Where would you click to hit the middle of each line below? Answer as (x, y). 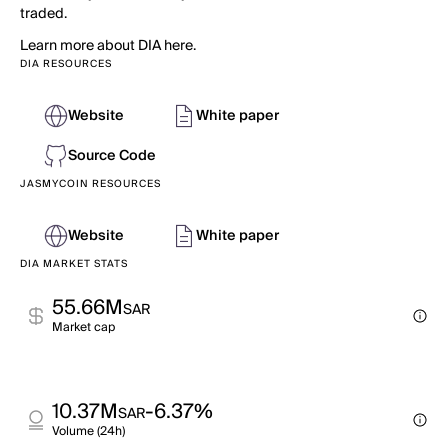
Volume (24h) (88, 431)
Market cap (83, 327)
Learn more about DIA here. (108, 46)
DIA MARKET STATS (74, 264)
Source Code (112, 156)
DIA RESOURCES (66, 64)
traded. (43, 14)
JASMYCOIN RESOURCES (90, 184)
